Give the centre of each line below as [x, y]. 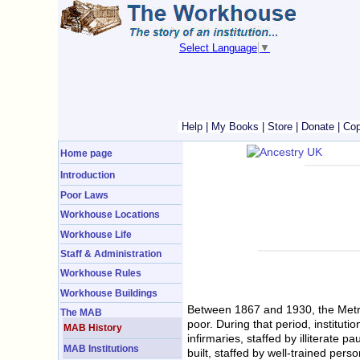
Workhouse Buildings [109, 292]
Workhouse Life [96, 234]
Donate [318, 127]
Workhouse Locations [110, 215]
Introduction [88, 174]
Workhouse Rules [101, 273]
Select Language [218, 48]
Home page [86, 153]
